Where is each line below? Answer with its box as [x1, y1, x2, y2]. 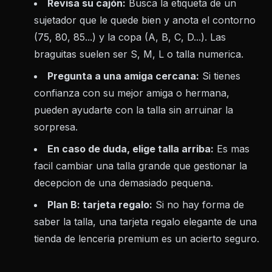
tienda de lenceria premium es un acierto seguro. [34, 233, 259, 245]
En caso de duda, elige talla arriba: [47, 143, 214, 155]
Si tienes [199, 70, 240, 83]
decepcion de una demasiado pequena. [34, 177, 213, 189]
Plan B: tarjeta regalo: [47, 199, 152, 211]
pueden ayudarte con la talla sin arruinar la [34, 104, 233, 117]
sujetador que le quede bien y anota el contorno [34, 14, 256, 27]
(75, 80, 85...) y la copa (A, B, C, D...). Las [34, 31, 226, 44]
